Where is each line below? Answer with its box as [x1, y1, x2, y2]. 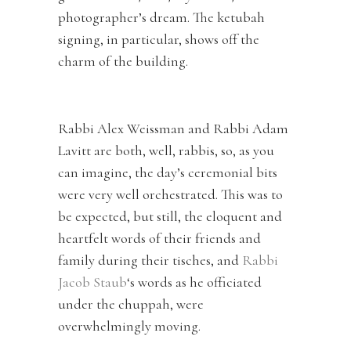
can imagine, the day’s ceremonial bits [58, 163, 277, 181]
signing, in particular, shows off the [58, 30, 259, 48]
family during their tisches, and [58, 251, 242, 269]
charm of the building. [58, 52, 188, 70]
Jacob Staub [58, 273, 127, 291]
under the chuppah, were [58, 295, 204, 313]
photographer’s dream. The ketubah [58, 8, 265, 26]
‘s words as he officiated [127, 273, 262, 291]
